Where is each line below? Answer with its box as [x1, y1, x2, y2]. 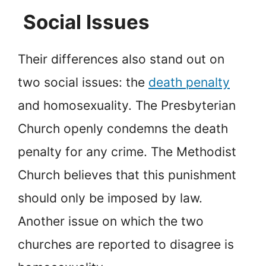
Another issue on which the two [18, 213, 204, 229]
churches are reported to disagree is [18, 236, 234, 252]
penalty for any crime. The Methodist [18, 144, 236, 159]
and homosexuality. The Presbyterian [18, 97, 236, 113]
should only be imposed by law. [18, 190, 202, 205]
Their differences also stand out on [18, 51, 224, 66]
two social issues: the [18, 74, 148, 90]
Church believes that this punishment [18, 167, 236, 182]
